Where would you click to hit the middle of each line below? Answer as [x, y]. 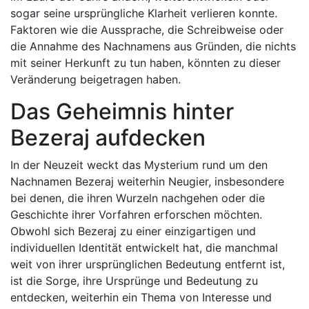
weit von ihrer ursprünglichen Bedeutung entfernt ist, [148, 264]
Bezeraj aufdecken [108, 138]
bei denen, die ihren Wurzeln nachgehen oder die [138, 198]
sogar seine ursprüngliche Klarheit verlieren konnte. [144, 13]
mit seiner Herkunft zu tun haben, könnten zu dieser [146, 63]
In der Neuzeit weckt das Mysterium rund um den [139, 165]
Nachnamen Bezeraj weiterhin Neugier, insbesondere [147, 181]
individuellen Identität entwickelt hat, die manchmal [144, 248]
